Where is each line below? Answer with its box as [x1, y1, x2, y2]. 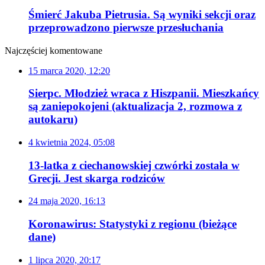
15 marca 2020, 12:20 [28, 65, 110, 76]
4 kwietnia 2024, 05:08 [28, 137, 115, 147]
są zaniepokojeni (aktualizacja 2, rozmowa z [28, 100, 242, 113]
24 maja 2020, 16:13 [28, 196, 105, 206]
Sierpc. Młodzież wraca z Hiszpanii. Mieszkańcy [28, 87, 259, 100]
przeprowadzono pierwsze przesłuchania [28, 21, 224, 34]
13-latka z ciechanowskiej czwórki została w [28, 159, 240, 172]
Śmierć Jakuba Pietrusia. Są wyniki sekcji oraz [28, 8, 256, 21]
